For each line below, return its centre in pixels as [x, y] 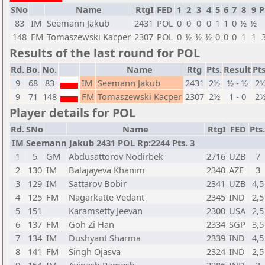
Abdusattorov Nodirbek [116, 156]
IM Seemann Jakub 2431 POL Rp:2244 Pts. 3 [103, 143]
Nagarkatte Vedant [106, 197]
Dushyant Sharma [105, 238]
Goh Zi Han [91, 224]
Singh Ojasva [95, 251]
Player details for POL [72, 113]
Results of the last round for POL [105, 53]
